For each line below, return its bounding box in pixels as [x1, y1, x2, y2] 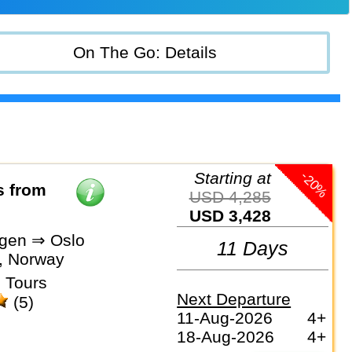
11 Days [217, 236, 289, 259]
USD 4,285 [200, 187, 271, 206]
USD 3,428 [200, 206, 271, 225]
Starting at [204, 168, 271, 187]
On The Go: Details [73, 42, 218, 61]
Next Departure [177, 290, 291, 309]
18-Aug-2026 [177, 328, 275, 346]
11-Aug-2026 [177, 309, 273, 328]
